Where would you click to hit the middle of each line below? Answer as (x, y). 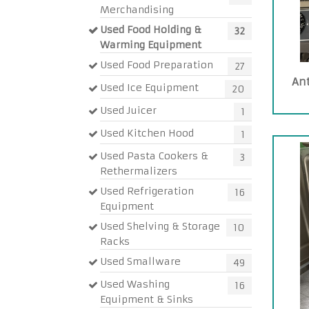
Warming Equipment (151, 45)
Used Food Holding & (151, 30)
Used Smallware (140, 261)
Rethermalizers (139, 171)
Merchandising (137, 10)
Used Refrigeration (147, 191)
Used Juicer (128, 110)
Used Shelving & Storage (160, 226)
